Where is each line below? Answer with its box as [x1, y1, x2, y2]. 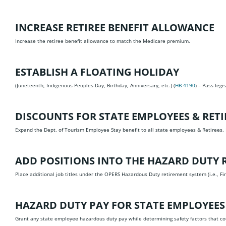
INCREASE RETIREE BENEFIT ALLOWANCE [15, 21, 214, 34]
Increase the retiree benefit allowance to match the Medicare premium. [15, 37, 190, 44]
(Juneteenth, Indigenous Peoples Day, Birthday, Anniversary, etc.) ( [15, 82, 175, 89]
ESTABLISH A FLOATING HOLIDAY [15, 65, 179, 79]
